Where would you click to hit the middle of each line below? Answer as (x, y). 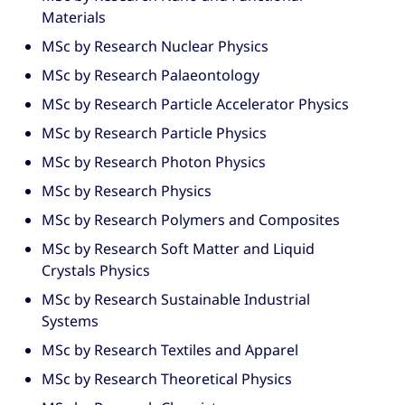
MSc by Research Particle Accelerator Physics (195, 104)
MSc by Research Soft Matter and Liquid (178, 248)
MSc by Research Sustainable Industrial (175, 299)
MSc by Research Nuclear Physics (155, 46)
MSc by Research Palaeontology (150, 75)
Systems (70, 320)
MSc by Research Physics (126, 190)
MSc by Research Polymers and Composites (190, 219)
